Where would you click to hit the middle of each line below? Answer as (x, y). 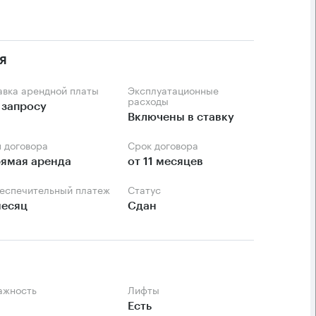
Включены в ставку (181, 117)
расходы (148, 100)
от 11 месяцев (166, 162)
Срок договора (167, 145)
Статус (148, 189)
